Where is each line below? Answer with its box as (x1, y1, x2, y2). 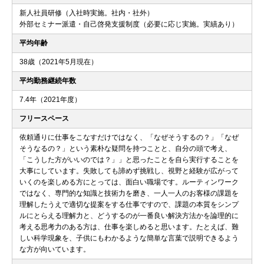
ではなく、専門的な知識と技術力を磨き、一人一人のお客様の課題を (19, 189, 239, 197)
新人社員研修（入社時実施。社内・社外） (19, 8, 154, 17)
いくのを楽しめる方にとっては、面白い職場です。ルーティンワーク (19, 177, 239, 186)
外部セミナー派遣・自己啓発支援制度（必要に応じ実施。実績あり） (19, 19, 239, 28)
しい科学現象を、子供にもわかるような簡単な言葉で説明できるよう (19, 233, 239, 242)
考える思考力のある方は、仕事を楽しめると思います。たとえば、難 (19, 222, 239, 231)
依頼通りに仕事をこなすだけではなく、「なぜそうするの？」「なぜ (19, 133, 239, 141)
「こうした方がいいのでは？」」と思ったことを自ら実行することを (19, 155, 239, 164)
